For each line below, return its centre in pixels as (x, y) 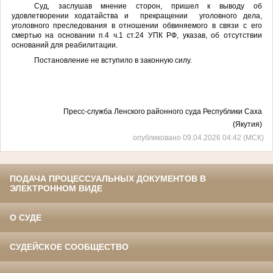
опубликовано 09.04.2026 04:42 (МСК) (198, 138)
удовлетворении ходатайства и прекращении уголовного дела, (136, 16)
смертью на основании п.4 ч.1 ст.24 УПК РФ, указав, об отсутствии (136, 35)
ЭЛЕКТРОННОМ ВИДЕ (56, 189)
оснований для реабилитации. (64, 45)
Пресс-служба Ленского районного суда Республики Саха (162, 111)
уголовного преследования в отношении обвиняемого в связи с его (136, 25)
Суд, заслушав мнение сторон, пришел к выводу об (148, 6)
